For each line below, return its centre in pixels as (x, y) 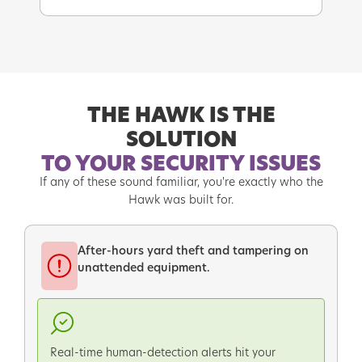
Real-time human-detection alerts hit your (163, 352)
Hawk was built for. (181, 200)
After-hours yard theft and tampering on (193, 250)
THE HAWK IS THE (181, 116)
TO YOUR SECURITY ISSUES (181, 164)
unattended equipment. (144, 267)
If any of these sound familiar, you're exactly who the (181, 182)
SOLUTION (181, 140)
